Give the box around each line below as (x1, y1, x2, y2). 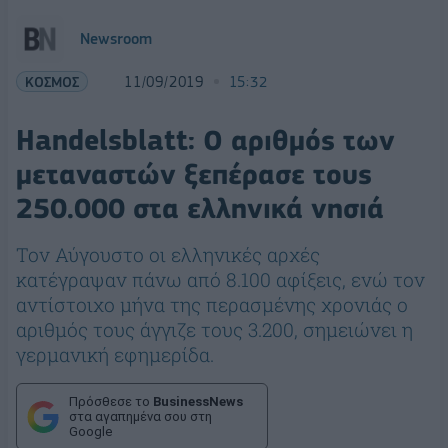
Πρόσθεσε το (69, 394, 153, 409)
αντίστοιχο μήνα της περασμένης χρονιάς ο (16, 292, 408, 317)
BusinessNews (153, 394, 243, 409)
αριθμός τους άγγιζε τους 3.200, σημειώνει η (16, 317, 413, 342)
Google (69, 424, 112, 439)
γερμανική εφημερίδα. (16, 342, 214, 367)
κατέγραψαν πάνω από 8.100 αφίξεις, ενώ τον (16, 267, 425, 292)
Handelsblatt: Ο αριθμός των (16, 124, 395, 157)
